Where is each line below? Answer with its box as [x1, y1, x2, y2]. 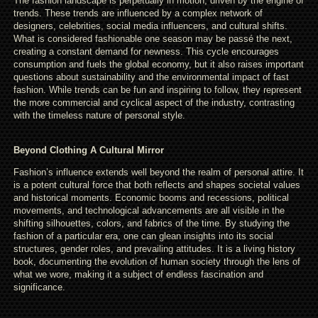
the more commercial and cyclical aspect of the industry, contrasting [13, 97, 295, 108]
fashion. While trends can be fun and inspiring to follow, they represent [13, 84, 302, 95]
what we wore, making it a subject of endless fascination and [13, 269, 263, 280]
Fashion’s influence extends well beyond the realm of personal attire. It [13, 167, 304, 177]
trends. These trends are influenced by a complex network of [13, 8, 263, 18]
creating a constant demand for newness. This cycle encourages [13, 46, 279, 57]
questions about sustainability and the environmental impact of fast [13, 72, 289, 82]
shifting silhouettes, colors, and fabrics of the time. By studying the [13, 218, 290, 229]
